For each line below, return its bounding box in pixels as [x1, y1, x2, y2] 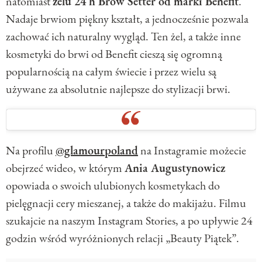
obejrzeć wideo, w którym [6, 160, 125, 176]
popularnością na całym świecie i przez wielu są [6, 64, 216, 80]
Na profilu [6, 143, 56, 158]
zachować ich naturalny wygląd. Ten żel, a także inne [6, 29, 241, 44]
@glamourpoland [56, 143, 138, 158]
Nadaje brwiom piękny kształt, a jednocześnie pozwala [6, 11, 249, 27]
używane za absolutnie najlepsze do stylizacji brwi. [6, 81, 230, 97]
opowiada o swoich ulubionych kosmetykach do [6, 178, 220, 194]
